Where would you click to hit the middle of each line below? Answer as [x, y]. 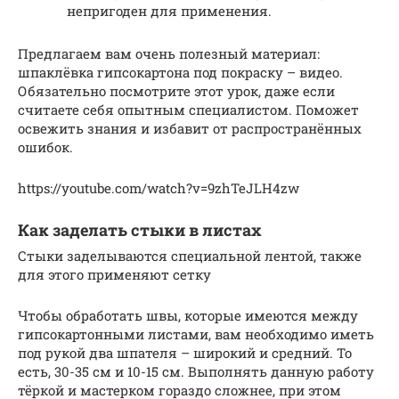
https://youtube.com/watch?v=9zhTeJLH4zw [159, 188]
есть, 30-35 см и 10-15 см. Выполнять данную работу [196, 372]
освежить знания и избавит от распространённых [190, 129]
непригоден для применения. [169, 11]
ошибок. [45, 147]
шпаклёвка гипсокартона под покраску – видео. [180, 73]
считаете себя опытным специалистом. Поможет [188, 110]
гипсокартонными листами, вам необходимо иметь [196, 334]
